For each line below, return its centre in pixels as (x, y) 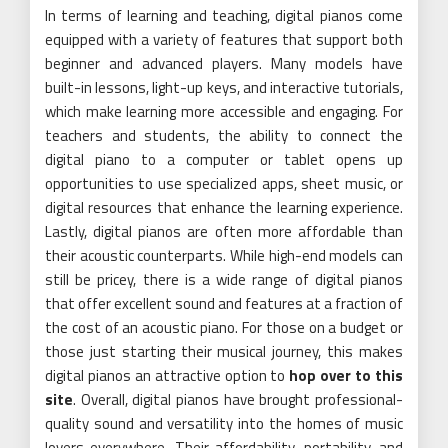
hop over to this (346, 376)
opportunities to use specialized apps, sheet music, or (224, 184)
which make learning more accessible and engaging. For (224, 112)
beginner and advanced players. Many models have (224, 64)
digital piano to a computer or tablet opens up (224, 160)
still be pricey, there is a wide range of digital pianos (224, 280)
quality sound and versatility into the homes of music (224, 424)
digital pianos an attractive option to (167, 376)
